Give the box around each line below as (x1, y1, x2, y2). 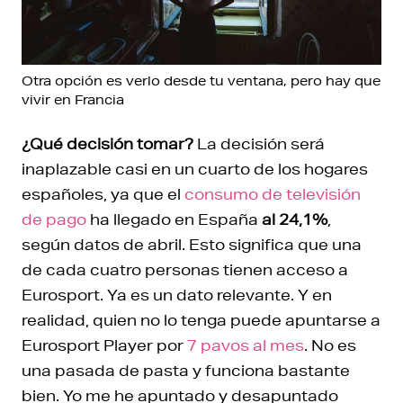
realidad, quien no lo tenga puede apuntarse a (22, 309, 381, 329)
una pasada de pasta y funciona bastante (22, 360, 350, 380)
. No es (304, 335, 356, 354)
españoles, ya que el (22, 184, 181, 203)
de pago (22, 209, 86, 228)
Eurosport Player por (22, 335, 187, 354)
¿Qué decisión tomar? (22, 133, 193, 153)
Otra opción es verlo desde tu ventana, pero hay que (22, 72, 381, 89)
